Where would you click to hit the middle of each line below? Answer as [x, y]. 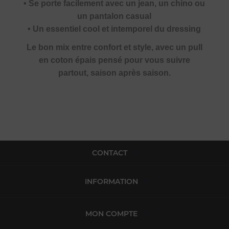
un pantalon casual [114, 16]
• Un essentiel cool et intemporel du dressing [114, 29]
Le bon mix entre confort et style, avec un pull [114, 47]
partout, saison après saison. [114, 73]
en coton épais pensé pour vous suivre [114, 60]
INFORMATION [111, 181]
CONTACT [109, 153]
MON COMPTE [111, 213]
